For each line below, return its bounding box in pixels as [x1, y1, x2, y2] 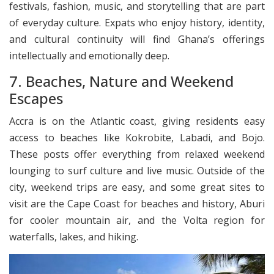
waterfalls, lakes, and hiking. [9, 229, 138, 243]
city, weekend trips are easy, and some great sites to [9, 180, 265, 194]
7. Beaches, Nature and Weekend [9, 71, 234, 92]
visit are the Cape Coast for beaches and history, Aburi [9, 196, 265, 210]
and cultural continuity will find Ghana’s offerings [9, 32, 265, 46]
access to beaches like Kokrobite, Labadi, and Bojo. [9, 130, 265, 144]
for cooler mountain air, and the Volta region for [9, 213, 265, 227]
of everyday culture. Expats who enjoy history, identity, [9, 15, 265, 29]
